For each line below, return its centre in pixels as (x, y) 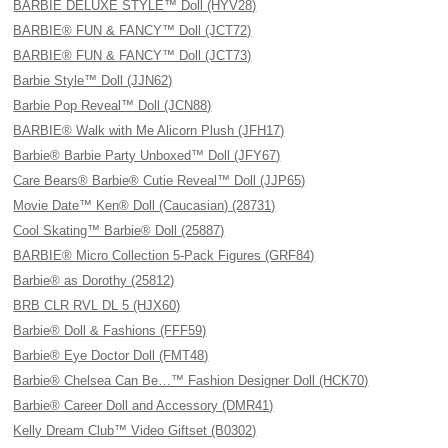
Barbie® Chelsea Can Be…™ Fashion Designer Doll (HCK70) (191, 380)
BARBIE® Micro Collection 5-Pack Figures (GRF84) (164, 255)
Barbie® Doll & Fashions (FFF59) (110, 330)
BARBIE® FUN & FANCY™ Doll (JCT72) (132, 30)
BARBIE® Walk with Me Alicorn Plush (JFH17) (149, 130)
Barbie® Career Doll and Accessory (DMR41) (143, 405)
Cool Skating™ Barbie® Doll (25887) (119, 230)
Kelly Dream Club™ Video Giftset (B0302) (135, 430)
